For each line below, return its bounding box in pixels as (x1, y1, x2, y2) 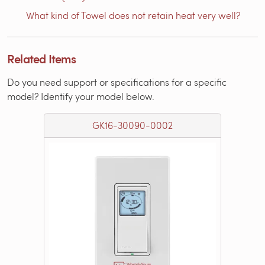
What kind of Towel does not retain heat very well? (26, 8, 240, 21)
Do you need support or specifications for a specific (7, 75, 227, 88)
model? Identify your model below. (7, 89, 154, 102)
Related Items (7, 50, 76, 67)
